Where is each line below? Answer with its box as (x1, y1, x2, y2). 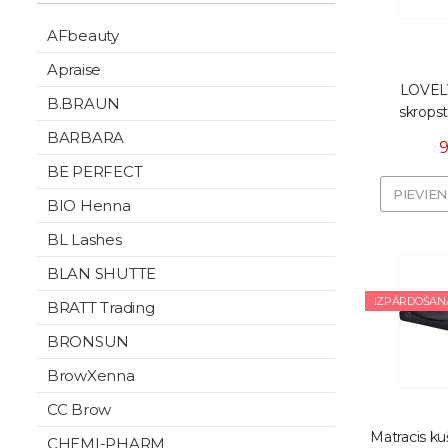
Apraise (47, 60, 102, 79)
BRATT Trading (47, 298, 155, 317)
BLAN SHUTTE (47, 264, 157, 283)
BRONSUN (47, 332, 130, 351)
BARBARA (47, 128, 125, 147)
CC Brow (47, 400, 112, 419)
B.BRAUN (47, 94, 121, 113)
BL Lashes (47, 230, 122, 249)
